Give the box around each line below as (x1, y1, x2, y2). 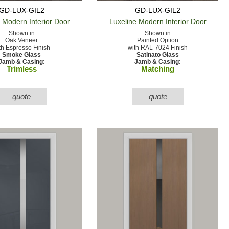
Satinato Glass (136, 51, 179, 58)
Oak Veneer (5, 36, 38, 44)
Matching (141, 64, 175, 73)
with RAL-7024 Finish (128, 43, 188, 51)
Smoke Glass (2, 51, 41, 58)
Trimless (6, 64, 37, 73)
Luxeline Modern (109, 17, 164, 26)
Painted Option (137, 36, 179, 44)
